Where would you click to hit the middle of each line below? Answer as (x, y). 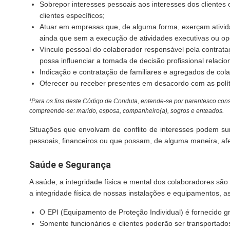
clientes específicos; (72, 15)
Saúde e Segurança (70, 165)
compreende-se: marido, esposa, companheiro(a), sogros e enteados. (127, 111)
